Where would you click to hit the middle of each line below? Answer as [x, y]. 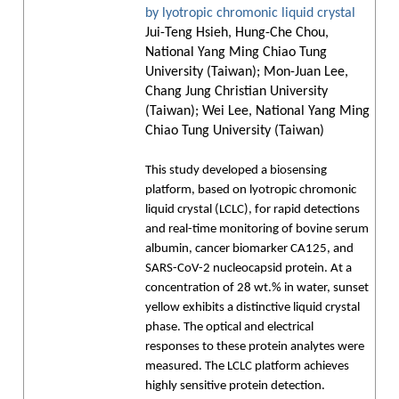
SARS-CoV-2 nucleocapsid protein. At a [248, 269]
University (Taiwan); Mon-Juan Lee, [247, 72]
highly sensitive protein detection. [235, 386]
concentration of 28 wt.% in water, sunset [257, 288]
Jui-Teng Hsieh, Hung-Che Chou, [237, 33]
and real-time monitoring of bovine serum [257, 229]
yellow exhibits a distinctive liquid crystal [252, 308]
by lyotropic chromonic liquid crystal [250, 13]
